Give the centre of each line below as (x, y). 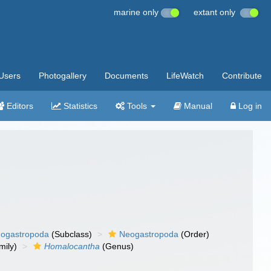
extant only (217, 12)
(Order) (194, 234)
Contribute (242, 76)
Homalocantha (72, 246)
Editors (19, 106)
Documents (126, 76)
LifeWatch (185, 76)
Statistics (79, 106)
